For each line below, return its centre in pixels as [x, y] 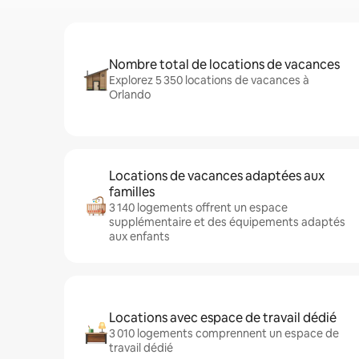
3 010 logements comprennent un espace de [224, 333]
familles [132, 192]
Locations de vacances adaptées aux [217, 176]
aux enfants [139, 236]
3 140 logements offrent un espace [198, 208]
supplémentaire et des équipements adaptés [227, 222]
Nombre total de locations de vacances [224, 65]
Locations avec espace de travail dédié [223, 318]
